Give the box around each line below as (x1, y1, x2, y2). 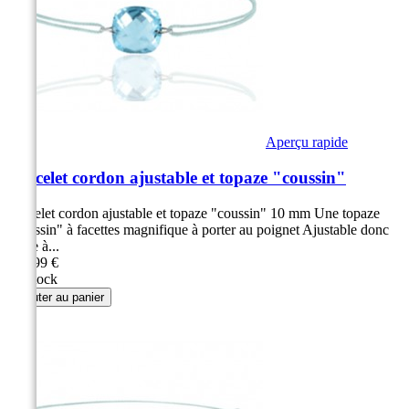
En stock (7, 270, 58, 287)
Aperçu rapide (266, 134, 348, 151)
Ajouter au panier (15, 289, 104, 304)
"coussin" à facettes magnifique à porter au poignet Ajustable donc (7, 221, 389, 237)
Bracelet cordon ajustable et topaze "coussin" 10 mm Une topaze (7, 204, 380, 221)
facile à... (7, 237, 59, 254)
